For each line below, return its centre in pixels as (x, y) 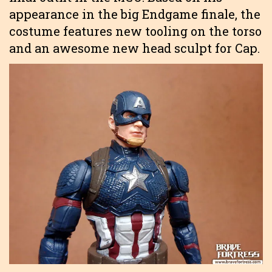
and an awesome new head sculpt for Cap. (134, 48)
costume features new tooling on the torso (135, 31)
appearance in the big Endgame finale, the (135, 14)
